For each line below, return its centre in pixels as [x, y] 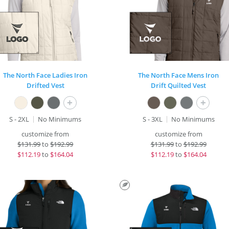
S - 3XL [152, 119]
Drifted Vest [45, 85]
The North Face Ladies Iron [45, 75]
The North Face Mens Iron [178, 75]
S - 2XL [19, 119]
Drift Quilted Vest [178, 85]
